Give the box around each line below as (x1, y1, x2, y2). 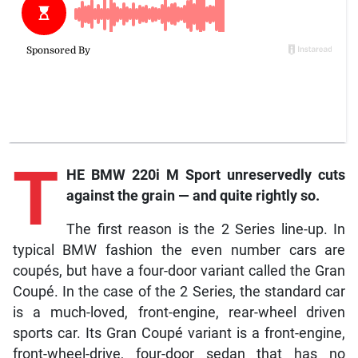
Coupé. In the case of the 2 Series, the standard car (12, 284, 346, 300)
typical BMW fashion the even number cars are (12, 242, 346, 259)
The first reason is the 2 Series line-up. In (66, 221, 346, 238)
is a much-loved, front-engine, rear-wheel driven (12, 304, 346, 321)
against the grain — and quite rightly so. (66, 188, 320, 205)
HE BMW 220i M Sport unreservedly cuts (66, 167, 346, 184)
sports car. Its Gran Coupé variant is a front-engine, (12, 325, 346, 342)
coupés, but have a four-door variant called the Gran (12, 263, 346, 280)
